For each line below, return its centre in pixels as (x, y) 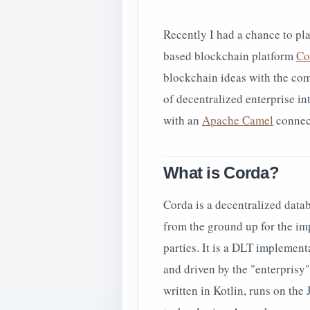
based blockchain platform (230, 55)
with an (183, 120)
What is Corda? (224, 173)
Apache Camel (238, 120)
